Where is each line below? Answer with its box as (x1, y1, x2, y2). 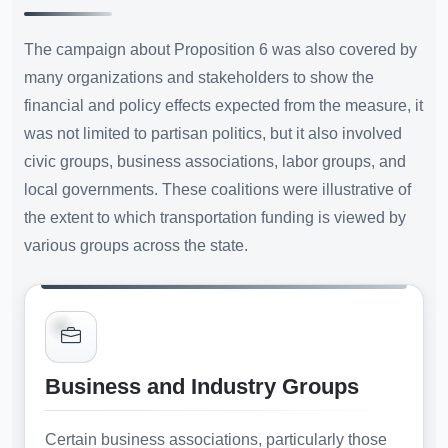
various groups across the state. (24, 237, 248, 254)
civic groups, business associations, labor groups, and (24, 153, 406, 170)
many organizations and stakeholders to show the (24, 69, 374, 86)
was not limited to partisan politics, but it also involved (24, 125, 402, 142)
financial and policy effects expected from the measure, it (24, 97, 423, 114)
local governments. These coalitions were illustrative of (24, 181, 411, 198)
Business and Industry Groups (45, 373, 359, 399)
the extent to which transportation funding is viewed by (24, 209, 406, 226)
